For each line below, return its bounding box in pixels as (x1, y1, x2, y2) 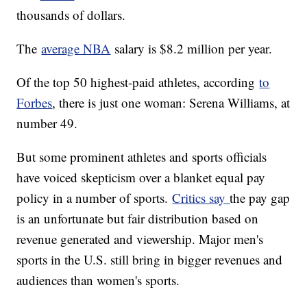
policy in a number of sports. (16, 188, 173, 206)
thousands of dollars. (16, 5, 126, 23)
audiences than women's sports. (16, 271, 180, 288)
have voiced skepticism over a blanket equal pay (16, 168, 266, 186)
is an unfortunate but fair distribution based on (16, 209, 259, 227)
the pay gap (230, 188, 291, 206)
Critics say (172, 188, 230, 206)
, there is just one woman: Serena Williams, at (52, 93, 291, 111)
